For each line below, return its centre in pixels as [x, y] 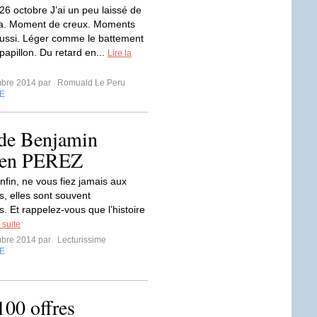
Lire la [120, 53]
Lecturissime [81, 240]
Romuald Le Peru [90, 83]
